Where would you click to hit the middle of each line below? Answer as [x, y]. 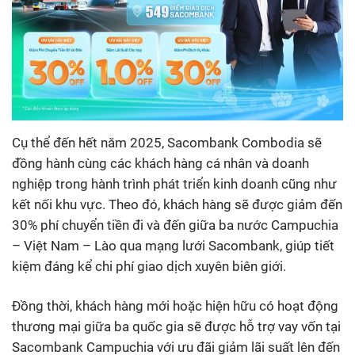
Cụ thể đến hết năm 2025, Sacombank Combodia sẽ [167, 142]
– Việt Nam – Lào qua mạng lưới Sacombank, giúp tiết [173, 245]
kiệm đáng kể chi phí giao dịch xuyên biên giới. [149, 266]
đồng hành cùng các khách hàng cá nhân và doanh [160, 163]
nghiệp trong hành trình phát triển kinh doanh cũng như [174, 183]
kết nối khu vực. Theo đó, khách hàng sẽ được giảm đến [177, 204]
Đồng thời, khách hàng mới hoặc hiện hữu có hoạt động [175, 305]
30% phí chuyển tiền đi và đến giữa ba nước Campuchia [175, 225]
